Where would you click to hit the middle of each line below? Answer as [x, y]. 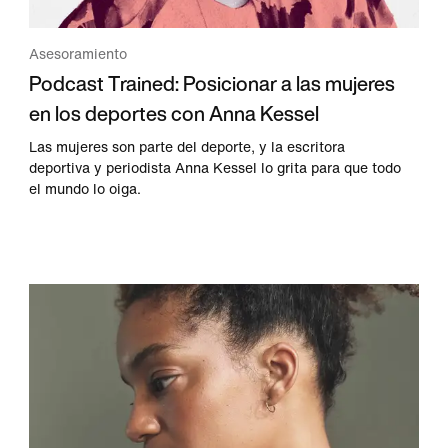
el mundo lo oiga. [85, 190]
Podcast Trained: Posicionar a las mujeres [212, 84]
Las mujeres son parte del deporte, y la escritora [187, 148]
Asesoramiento [78, 55]
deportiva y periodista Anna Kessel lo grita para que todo [215, 169]
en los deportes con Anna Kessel [174, 114]
